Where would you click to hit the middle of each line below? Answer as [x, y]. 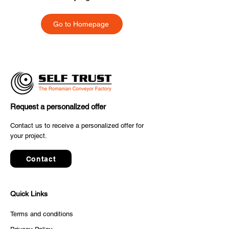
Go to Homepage [81, 24]
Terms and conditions [42, 214]
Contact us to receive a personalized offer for [77, 125]
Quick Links [29, 194]
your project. [29, 136]
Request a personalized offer [58, 107]
